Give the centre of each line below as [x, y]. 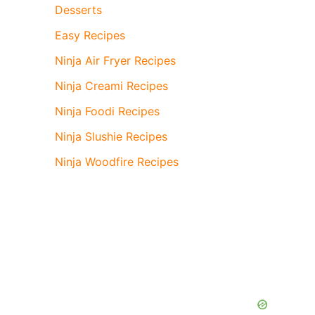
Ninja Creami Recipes [111, 86]
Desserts [78, 10]
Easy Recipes [90, 36]
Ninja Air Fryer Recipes [115, 61]
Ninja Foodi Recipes [107, 111]
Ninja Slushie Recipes [111, 137]
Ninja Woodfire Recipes [117, 162]
